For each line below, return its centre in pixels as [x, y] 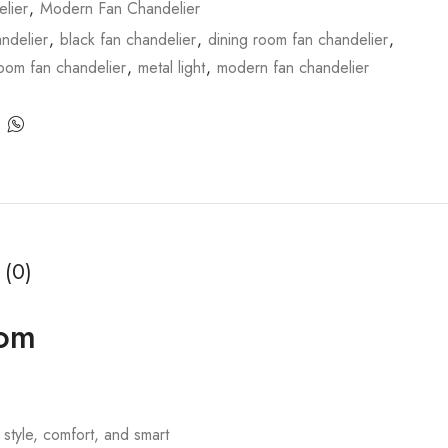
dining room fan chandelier [297, 40]
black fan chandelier [127, 40]
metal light [171, 68]
